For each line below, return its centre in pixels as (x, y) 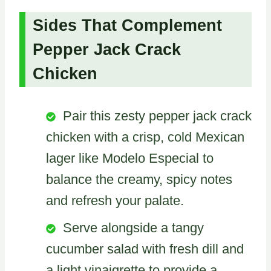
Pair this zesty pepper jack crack (157, 116)
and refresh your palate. (115, 200)
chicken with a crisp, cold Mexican (145, 137)
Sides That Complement (127, 25)
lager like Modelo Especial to (130, 158)
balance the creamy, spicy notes (139, 179)
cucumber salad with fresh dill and (145, 249)
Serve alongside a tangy (133, 227)
